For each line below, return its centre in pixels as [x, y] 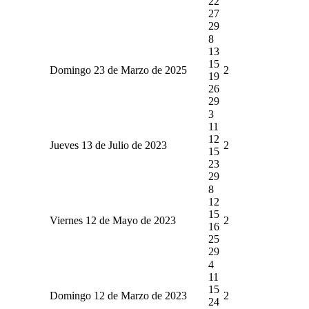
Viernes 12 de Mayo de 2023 [112, 220]
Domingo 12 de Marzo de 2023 [118, 295]
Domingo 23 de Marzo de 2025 [118, 70]
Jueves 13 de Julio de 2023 [108, 145]
